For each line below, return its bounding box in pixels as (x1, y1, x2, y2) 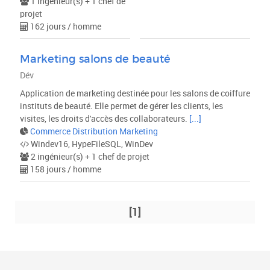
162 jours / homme (28, 21, 101, 32)
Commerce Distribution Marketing (30, 126, 158, 137)
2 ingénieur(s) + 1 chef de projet (28, 151, 149, 162)
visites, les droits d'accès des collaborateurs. (19, 113, 189, 124)
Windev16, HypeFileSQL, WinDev (28, 139, 153, 149)
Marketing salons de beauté (19, 52, 171, 65)
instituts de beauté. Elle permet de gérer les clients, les (19, 101, 223, 111)
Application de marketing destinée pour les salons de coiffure (19, 88, 250, 99)
